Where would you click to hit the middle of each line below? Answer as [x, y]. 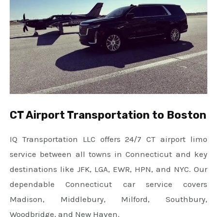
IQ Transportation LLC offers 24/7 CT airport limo [108, 139]
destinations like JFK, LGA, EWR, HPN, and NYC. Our [108, 169]
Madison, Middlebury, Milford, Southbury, [108, 199]
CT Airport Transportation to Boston [108, 115]
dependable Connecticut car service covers [108, 184]
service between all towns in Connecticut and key [108, 154]
